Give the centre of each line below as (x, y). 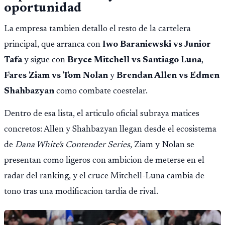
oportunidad (43, 9)
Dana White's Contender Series (73, 145)
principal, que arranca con (53, 45)
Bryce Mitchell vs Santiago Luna (134, 61)
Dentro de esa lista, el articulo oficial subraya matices (102, 114)
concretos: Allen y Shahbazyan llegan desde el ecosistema (110, 129)
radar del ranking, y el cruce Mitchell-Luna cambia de (104, 176)
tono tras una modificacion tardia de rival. (81, 192)
